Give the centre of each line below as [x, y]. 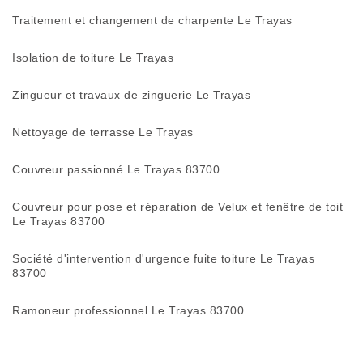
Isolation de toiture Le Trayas [93, 58]
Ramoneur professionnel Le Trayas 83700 [128, 310]
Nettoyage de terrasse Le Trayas [103, 132]
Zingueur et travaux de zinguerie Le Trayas [131, 95]
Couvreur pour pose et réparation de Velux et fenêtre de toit [177, 207]
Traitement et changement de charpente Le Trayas [152, 20]
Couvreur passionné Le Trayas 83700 [116, 169]
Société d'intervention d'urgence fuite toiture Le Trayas [163, 258]
